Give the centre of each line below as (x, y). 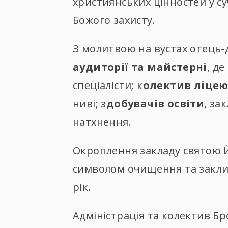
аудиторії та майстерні (140, 67)
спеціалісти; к (108, 85)
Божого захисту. (114, 20)
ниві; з (90, 103)
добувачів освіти (155, 103)
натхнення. (102, 122)
